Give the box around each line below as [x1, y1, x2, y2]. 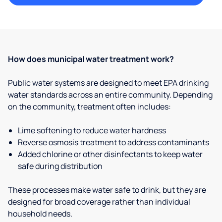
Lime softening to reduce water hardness [18, 125, 166, 136]
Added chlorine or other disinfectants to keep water [18, 149, 203, 160]
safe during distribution [18, 161, 103, 171]
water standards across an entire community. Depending [8, 89, 213, 100]
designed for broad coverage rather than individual [8, 196, 190, 207]
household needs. [8, 208, 72, 219]
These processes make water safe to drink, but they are [8, 184, 206, 195]
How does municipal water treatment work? [8, 54, 174, 64]
